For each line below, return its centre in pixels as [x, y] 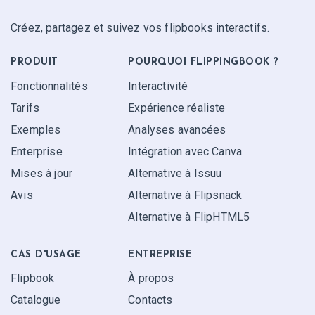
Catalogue [36, 300]
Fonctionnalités [49, 86]
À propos [151, 278]
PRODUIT [34, 63]
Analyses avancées [177, 130]
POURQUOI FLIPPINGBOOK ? [204, 63]
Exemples [36, 130]
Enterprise [37, 152]
